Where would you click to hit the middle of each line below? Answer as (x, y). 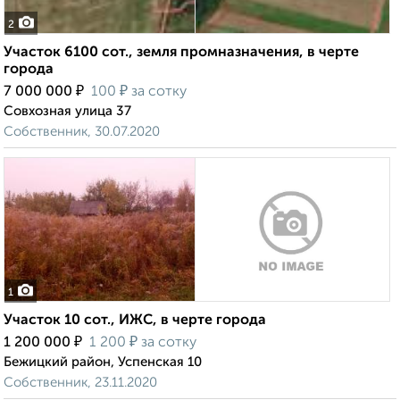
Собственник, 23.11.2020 (80, 383)
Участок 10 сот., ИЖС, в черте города (135, 321)
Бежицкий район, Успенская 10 (103, 362)
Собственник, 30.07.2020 (82, 132)
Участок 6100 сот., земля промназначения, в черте (181, 53)
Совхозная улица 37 (67, 112)
